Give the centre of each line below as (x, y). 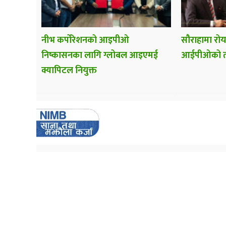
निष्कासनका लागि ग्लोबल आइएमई (100, 55)
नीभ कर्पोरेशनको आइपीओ (85, 40)
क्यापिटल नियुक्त (69, 70)
